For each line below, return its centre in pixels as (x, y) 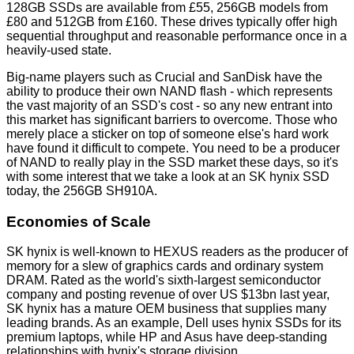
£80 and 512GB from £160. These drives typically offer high (172, 22)
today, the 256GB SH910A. (82, 191)
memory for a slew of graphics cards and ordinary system (165, 266)
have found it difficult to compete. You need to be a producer (173, 149)
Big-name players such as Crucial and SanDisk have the (164, 77)
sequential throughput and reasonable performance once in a (177, 36)
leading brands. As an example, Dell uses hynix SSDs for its (174, 323)
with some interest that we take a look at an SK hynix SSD (168, 177)
